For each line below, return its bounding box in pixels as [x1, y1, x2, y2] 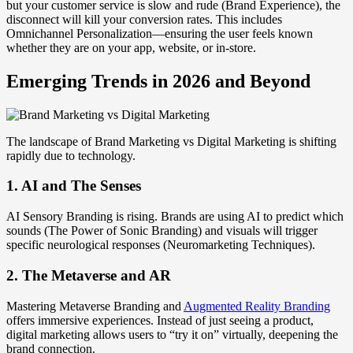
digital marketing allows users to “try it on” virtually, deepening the [6, 327, 338, 341]
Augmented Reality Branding [184, 299, 330, 313]
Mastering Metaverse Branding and [6, 299, 184, 313]
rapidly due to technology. [6, 148, 136, 162]
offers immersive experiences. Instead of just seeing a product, [6, 313, 314, 327]
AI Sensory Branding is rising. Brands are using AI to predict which [6, 210, 344, 224]
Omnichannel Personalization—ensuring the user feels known [6, 26, 313, 40]
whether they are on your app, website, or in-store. [6, 40, 256, 54]
